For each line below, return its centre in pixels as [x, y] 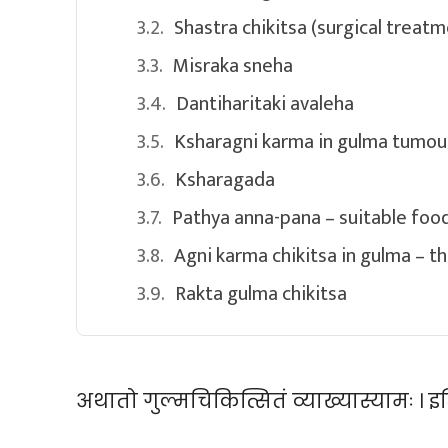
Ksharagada [225, 180]
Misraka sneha [233, 66]
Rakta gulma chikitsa [261, 294]
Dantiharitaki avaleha [265, 104]
